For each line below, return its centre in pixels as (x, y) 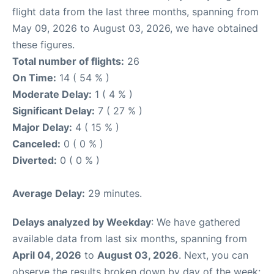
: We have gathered (196, 222)
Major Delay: (42, 127)
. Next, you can (213, 255)
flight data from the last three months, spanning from (135, 11)
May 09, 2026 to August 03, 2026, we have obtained (135, 28)
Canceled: (36, 143)
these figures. (43, 44)
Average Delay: (49, 193)
